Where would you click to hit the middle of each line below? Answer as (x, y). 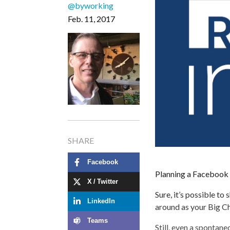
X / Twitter (103, 182)
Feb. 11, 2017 (91, 18)
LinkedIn (101, 201)
